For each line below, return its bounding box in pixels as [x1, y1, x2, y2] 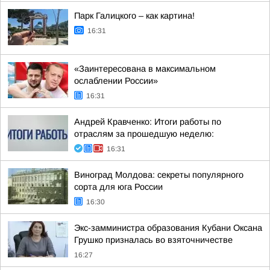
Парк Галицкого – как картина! [74, 11, 195, 20]
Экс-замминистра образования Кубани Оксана [74, 223, 262, 233]
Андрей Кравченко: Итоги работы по [74, 117, 221, 127]
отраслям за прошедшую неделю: [74, 129, 214, 139]
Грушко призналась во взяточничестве [74, 235, 233, 245]
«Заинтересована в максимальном [74, 64, 216, 74]
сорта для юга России [74, 182, 163, 192]
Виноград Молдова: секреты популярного [74, 170, 243, 180]
